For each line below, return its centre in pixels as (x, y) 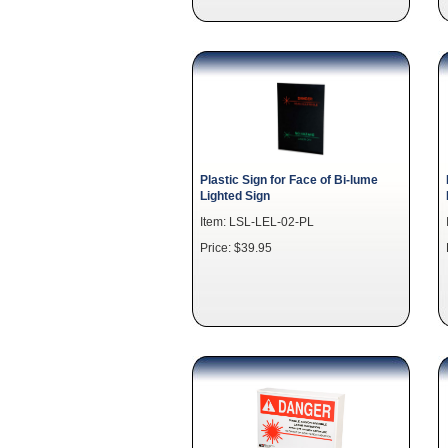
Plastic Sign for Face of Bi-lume (289, 179)
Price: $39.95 (236, 247)
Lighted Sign (235, 195)
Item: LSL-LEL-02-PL (257, 221)
